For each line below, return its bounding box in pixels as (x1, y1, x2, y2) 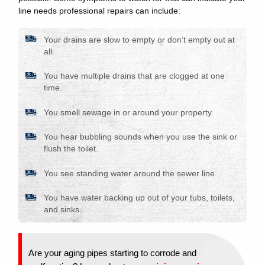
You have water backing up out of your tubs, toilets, (43, 193, 235, 203)
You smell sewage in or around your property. (43, 108, 214, 117)
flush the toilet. (43, 144, 98, 154)
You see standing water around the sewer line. (43, 169, 217, 178)
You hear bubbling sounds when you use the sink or (43, 132, 237, 142)
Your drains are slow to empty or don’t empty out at (43, 35, 235, 44)
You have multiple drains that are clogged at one (43, 72, 225, 81)
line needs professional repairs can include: (18, 6, 180, 15)
